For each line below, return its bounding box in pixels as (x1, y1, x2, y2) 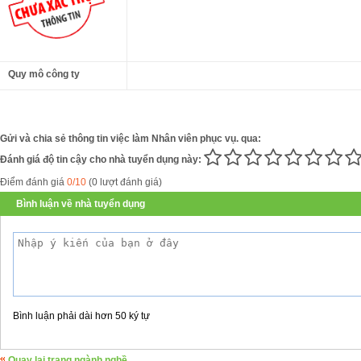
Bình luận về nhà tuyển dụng (16, 197, 145, 210)
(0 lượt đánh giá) (86, 176, 162, 188)
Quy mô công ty (8, 68, 80, 80)
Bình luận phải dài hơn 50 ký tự (13, 309, 150, 322)
